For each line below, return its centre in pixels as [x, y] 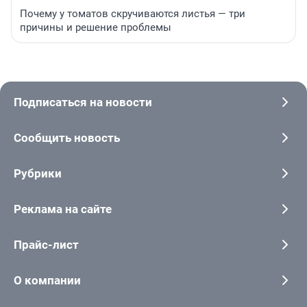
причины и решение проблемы [96, 27]
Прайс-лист [46, 244]
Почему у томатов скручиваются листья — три [133, 13]
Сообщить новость [67, 137]
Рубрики [38, 173]
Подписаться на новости [83, 102]
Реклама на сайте [63, 209]
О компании [47, 280]
